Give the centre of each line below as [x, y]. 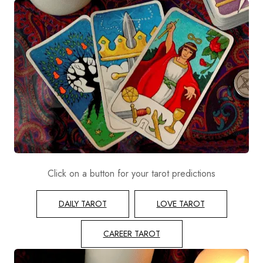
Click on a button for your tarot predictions [131, 174]
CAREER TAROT [131, 234]
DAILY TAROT [82, 204]
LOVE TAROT [181, 204]
